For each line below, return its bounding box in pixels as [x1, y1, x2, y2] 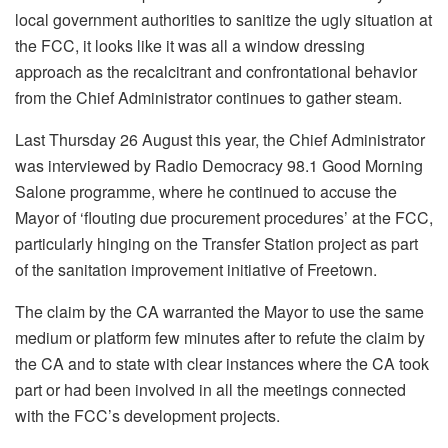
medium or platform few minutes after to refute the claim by [15, 326, 425, 350]
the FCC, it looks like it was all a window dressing [15, 34, 365, 58]
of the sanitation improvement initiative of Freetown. [15, 258, 377, 282]
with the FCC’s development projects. [15, 404, 280, 428]
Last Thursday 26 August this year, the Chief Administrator [15, 128, 425, 152]
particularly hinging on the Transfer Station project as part [15, 232, 418, 256]
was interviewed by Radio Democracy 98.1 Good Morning [15, 154, 423, 178]
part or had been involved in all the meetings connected [15, 378, 406, 402]
